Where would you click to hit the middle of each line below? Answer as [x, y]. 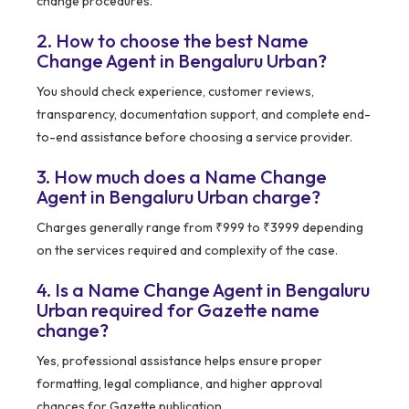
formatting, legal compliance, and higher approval [179, 384]
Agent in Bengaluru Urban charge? [178, 197]
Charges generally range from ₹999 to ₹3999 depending [200, 228]
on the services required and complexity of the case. [187, 251]
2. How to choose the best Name [173, 41]
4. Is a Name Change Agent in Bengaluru [203, 290]
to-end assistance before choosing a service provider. [194, 137]
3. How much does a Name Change [182, 177]
